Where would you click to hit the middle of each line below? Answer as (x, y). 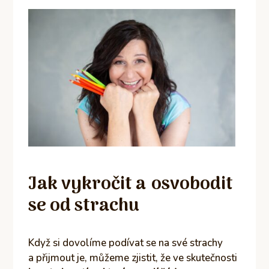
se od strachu (84, 206)
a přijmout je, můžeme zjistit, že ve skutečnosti (133, 258)
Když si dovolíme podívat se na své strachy (126, 243)
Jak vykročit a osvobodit (131, 184)
